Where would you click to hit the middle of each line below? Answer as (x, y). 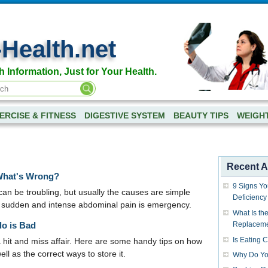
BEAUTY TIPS (201, 116)
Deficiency (249, 198)
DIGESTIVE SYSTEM (124, 116)
